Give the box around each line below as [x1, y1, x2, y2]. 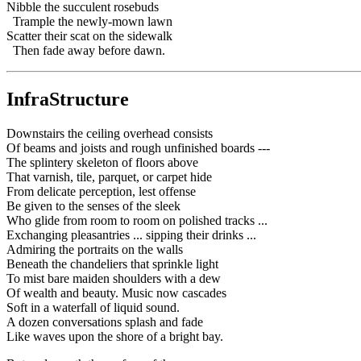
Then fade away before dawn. [6, 44, 165, 58]
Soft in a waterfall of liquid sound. [6, 300, 180, 314]
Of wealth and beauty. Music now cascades [6, 285, 226, 300]
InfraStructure [6, 88, 129, 110]
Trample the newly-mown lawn [6, 15, 172, 29]
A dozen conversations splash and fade [6, 314, 203, 329]
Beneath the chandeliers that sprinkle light [6, 256, 218, 271]
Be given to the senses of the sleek [6, 198, 180, 213]
